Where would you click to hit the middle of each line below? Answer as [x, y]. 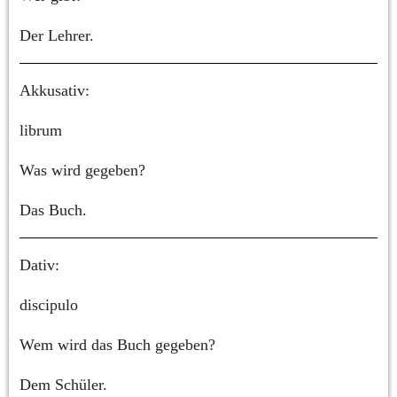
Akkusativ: [54, 90]
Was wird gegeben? [82, 170]
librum [41, 130]
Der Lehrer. [57, 35]
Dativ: [39, 265]
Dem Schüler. [63, 384]
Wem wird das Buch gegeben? [117, 344]
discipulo [49, 304]
